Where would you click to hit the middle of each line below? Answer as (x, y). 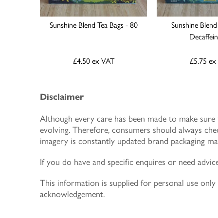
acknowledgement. (72, 193)
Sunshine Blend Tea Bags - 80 (93, 25)
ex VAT (103, 61)
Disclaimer (62, 97)
